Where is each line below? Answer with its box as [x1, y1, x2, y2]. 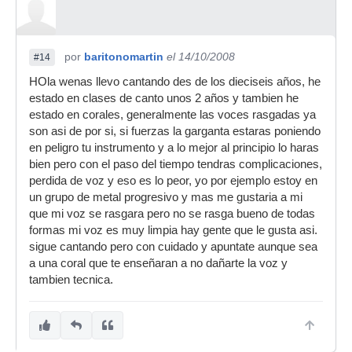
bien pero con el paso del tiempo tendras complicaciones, [29, 158, 322, 170]
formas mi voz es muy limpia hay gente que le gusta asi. [29, 224, 317, 236]
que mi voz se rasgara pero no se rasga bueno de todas [29, 207, 315, 220]
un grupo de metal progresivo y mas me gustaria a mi [29, 191, 302, 203]
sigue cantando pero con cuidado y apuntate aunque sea [29, 240, 317, 253]
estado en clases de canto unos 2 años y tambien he [29, 92, 299, 104]
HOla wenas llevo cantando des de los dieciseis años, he [29, 75, 321, 88]
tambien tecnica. [29, 273, 113, 286]
